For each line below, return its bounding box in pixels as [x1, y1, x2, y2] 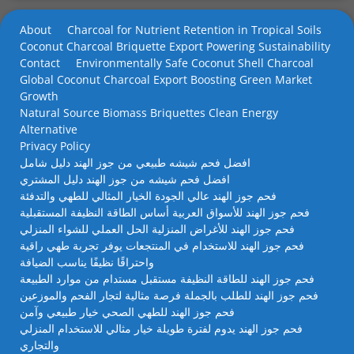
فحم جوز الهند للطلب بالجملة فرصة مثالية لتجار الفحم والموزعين [20, 288, 318, 303]
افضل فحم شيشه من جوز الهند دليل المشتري [20, 171, 230, 186]
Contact [20, 55, 60, 70]
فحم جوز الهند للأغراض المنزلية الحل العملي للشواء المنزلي [20, 221, 295, 236]
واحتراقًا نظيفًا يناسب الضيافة [20, 254, 154, 269]
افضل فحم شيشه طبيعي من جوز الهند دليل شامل [20, 155, 250, 170]
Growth [20, 88, 58, 104]
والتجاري [20, 337, 59, 352]
